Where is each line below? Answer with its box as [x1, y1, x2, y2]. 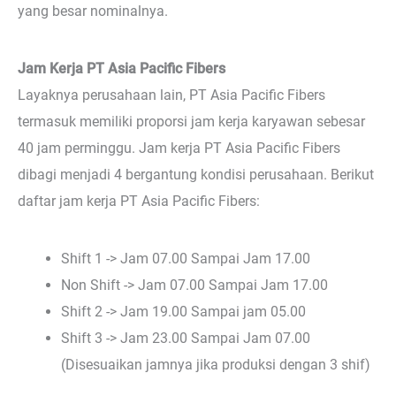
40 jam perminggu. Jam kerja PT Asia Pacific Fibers [18, 139, 340, 156]
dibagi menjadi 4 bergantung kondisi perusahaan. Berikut [18, 165, 374, 183]
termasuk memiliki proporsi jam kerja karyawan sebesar [18, 112, 365, 130]
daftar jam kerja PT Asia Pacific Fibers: [18, 192, 260, 209]
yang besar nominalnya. [18, 2, 168, 19]
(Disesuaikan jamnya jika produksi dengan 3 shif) [61, 356, 371, 374]
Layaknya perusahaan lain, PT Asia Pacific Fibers [18, 86, 325, 103]
